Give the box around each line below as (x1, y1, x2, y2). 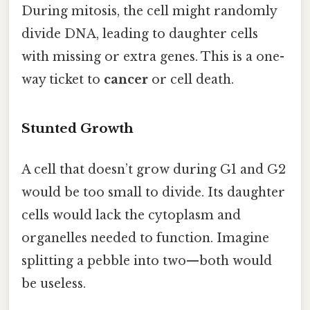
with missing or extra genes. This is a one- (21, 48, 284, 64)
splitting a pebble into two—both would (21, 253, 272, 268)
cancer (104, 71, 148, 87)
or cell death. (148, 71, 234, 87)
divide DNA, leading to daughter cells (21, 26, 258, 42)
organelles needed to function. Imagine (21, 230, 269, 246)
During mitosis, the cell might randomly (21, 3, 277, 19)
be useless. (21, 275, 86, 291)
